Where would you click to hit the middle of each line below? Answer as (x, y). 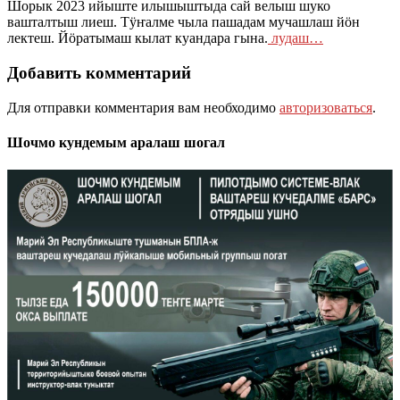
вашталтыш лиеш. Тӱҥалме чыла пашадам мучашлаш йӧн (183, 22)
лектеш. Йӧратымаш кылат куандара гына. (137, 38)
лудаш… (296, 38)
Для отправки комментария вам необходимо (143, 107)
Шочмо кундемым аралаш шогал (116, 143)
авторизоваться (326, 107)
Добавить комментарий (99, 73)
